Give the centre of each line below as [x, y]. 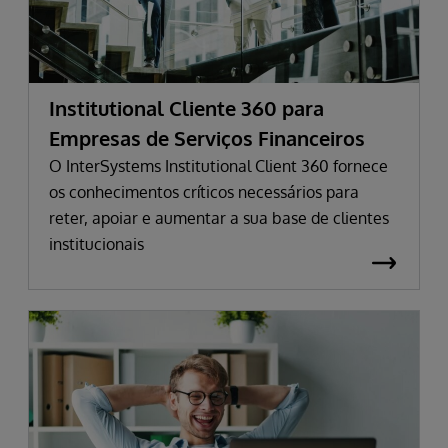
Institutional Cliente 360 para [186, 107]
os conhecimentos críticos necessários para [204, 191]
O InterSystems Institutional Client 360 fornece [218, 165]
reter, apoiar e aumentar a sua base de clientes [219, 217]
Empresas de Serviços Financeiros [207, 137]
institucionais [96, 243]
